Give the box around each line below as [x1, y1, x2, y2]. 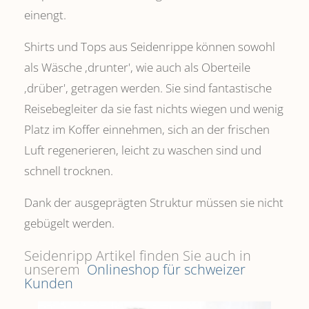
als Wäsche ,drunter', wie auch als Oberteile [24, 59, 250, 75]
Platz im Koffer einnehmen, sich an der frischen [24, 121, 270, 137]
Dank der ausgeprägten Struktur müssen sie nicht [24, 195, 283, 210]
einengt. [24, 7, 66, 23]
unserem [24, 260, 83, 279]
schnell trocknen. [24, 163, 113, 179]
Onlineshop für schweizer [83, 260, 246, 279]
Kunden [24, 274, 73, 292]
